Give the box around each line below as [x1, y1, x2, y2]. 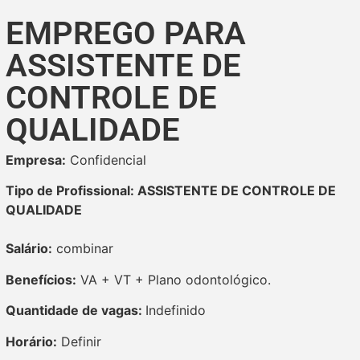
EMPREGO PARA [6, 14, 246, 52]
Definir [57, 333, 101, 350]
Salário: [6, 240, 52, 257]
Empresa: [6, 152, 66, 168]
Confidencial [66, 152, 146, 168]
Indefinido [145, 302, 206, 319]
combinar [52, 240, 113, 257]
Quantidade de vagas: [6, 302, 145, 319]
